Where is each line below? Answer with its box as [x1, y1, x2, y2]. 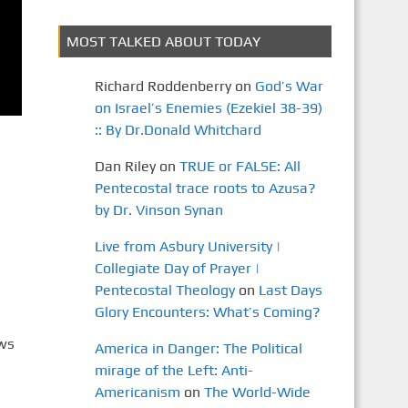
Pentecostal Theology [94, 281, 235, 299]
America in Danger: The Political [94, 340, 302, 357]
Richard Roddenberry [94, 77, 231, 95]
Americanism [94, 383, 180, 401]
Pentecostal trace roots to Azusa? [94, 179, 316, 197]
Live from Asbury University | [94, 238, 280, 255]
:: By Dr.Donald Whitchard [94, 121, 261, 138]
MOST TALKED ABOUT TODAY [66, 33, 260, 50]
